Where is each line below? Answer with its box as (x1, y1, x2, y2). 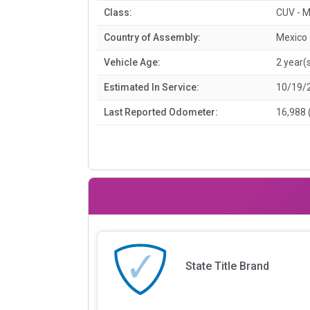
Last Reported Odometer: (104, 106, 218, 118)
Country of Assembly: (104, 31, 201, 43)
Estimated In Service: (104, 81, 199, 93)
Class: (104, 6, 132, 18)
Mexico (275, 31, 307, 43)
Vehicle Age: (104, 56, 161, 68)
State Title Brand (185, 259, 269, 273)
